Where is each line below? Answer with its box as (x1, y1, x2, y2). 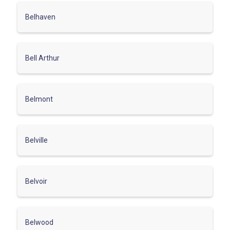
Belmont (25, 94, 53, 103)
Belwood (25, 218, 53, 226)
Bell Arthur (25, 53, 60, 62)
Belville (25, 136, 48, 144)
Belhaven (25, 12, 55, 21)
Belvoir (25, 177, 47, 185)
